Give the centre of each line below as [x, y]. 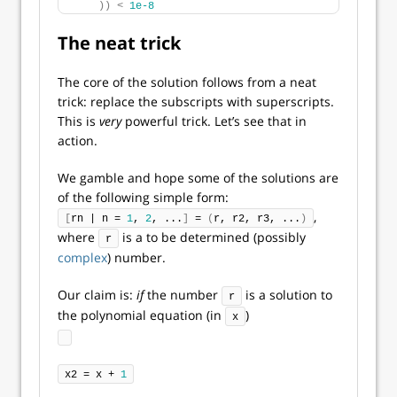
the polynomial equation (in [141, 315]
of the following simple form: [143, 197]
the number [183, 295]
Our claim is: [97, 295]
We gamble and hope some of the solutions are [198, 178]
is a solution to [287, 295]
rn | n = [99, 219]
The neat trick [119, 43]
